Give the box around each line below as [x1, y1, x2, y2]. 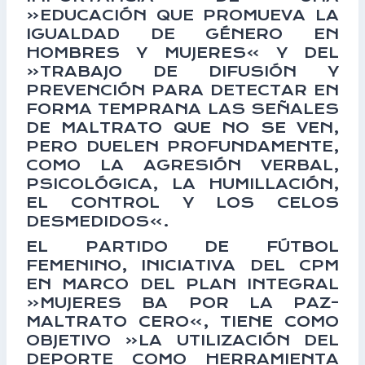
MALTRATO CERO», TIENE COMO [26, 313, 339, 330]
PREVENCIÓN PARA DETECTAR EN [26, 81, 339, 99]
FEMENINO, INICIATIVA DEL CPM [26, 257, 339, 274]
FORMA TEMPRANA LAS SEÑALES [26, 99, 339, 117]
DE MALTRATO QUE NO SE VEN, [26, 118, 339, 136]
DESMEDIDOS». [26, 212, 169, 230]
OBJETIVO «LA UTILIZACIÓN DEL [26, 332, 339, 349]
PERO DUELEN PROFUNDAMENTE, [26, 137, 339, 155]
